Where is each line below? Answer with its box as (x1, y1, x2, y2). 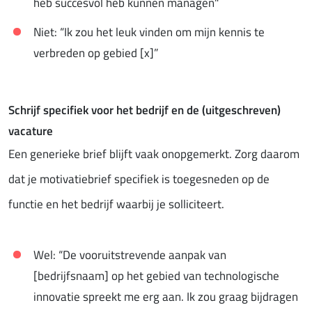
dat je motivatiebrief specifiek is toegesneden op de (8, 170, 270, 189)
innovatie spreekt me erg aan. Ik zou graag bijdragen (33, 288, 298, 306)
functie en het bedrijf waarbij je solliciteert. (8, 195, 224, 214)
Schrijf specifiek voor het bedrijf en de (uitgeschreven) (8, 101, 281, 120)
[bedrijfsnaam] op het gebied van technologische (33, 267, 279, 286)
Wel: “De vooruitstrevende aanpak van (33, 246, 226, 265)
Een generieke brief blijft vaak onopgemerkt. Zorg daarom (8, 145, 299, 164)
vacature (8, 122, 53, 141)
